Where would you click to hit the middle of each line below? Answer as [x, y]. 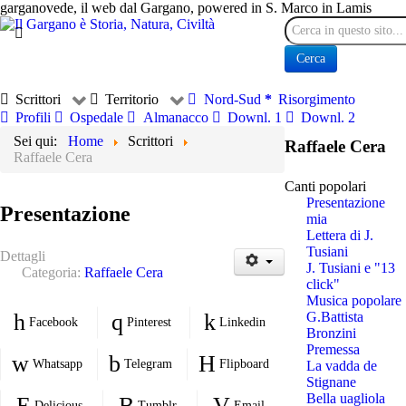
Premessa [333, 349]
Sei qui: [39, 140]
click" [323, 284]
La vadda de [341, 365]
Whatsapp [57, 363]
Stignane [331, 382]
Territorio [132, 100]
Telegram [148, 363]
